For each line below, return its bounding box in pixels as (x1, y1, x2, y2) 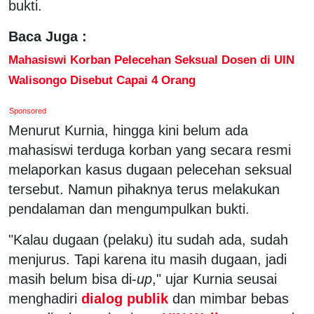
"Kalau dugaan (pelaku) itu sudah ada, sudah (8, 231, 288, 247)
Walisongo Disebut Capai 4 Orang (8, 72, 196, 87)
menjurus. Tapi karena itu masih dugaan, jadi (8, 251, 287, 267)
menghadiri (8, 290, 77, 306)
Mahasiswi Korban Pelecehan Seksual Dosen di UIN (8, 52, 294, 67)
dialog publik (77, 290, 172, 306)
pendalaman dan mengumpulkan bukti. (8, 200, 254, 217)
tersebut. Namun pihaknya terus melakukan (8, 181, 280, 197)
